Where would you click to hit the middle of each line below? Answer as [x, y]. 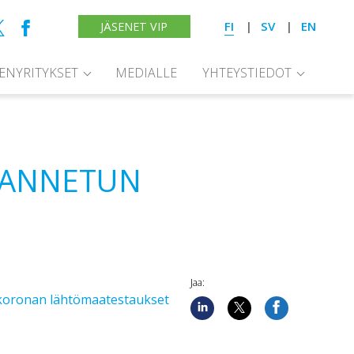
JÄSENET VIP [134, 26]
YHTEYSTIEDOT [247, 72]
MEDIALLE [146, 72]
